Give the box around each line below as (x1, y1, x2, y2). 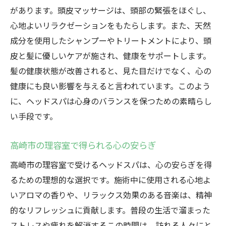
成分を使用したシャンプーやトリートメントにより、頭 (10, 34, 211, 46)
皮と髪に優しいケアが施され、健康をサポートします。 (10, 49, 211, 62)
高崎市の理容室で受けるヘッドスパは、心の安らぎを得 (10, 158, 212, 171)
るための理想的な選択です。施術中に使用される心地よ (10, 174, 211, 186)
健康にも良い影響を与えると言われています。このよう (10, 80, 210, 92)
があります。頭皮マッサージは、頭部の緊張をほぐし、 (10, 4, 211, 16)
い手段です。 (10, 110, 58, 122)
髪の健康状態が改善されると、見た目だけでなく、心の (10, 65, 211, 77)
